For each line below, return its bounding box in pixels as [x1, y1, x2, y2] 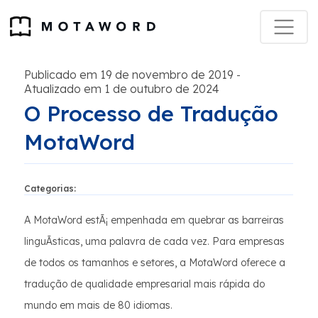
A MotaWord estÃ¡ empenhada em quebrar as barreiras [24, 214, 284, 226]
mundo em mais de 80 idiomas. [24, 299, 172, 312]
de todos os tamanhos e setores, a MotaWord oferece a [24, 256, 285, 269]
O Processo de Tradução [24, 100, 278, 127]
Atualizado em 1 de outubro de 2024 [24, 82, 219, 96]
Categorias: [24, 183, 76, 194]
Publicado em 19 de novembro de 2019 [24, 67, 234, 82]
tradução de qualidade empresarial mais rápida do [24, 278, 265, 290]
